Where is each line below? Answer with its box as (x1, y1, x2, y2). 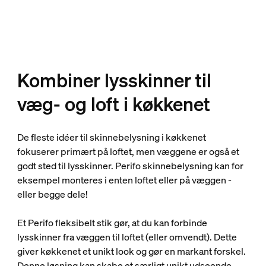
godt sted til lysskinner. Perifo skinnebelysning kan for (17, 159, 243, 173)
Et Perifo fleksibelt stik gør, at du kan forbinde (17, 216, 207, 230)
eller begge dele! (17, 188, 88, 201)
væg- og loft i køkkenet (17, 91, 210, 117)
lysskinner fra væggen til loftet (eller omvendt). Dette (17, 230, 237, 244)
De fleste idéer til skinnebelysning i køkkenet (17, 131, 206, 144)
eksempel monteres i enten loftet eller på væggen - (17, 173, 232, 187)
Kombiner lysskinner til (17, 68, 211, 93)
